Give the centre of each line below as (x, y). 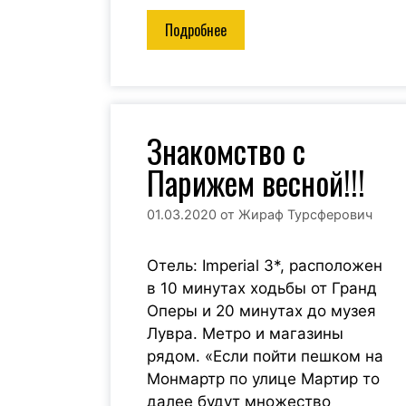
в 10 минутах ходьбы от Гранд (262, 289)
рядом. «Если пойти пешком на (265, 357)
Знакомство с (226, 150)
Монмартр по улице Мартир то (263, 379)
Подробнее (196, 29)
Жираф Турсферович (305, 215)
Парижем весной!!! (256, 182)
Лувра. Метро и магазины (245, 334)
